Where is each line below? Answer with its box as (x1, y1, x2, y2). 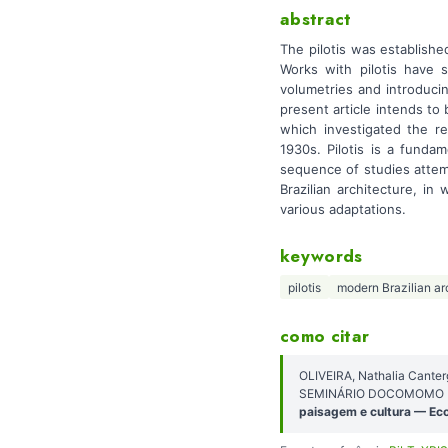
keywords (280, 243, 363, 268)
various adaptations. (280, 200, 406, 217)
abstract (280, 7, 352, 32)
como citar (280, 324, 370, 348)
